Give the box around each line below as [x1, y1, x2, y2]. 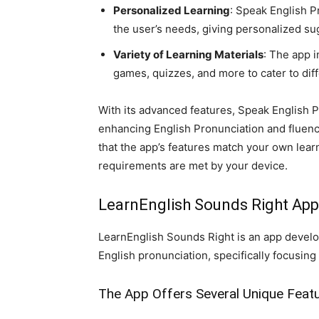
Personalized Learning [113, 4, 230, 17]
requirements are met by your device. [98, 159, 288, 172]
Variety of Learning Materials [113, 48, 263, 61]
